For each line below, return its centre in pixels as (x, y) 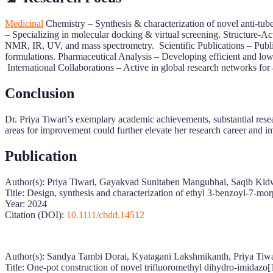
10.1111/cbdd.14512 (105, 214)
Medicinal (24, 23)
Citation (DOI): (36, 214)
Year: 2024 (26, 204)
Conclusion (40, 93)
